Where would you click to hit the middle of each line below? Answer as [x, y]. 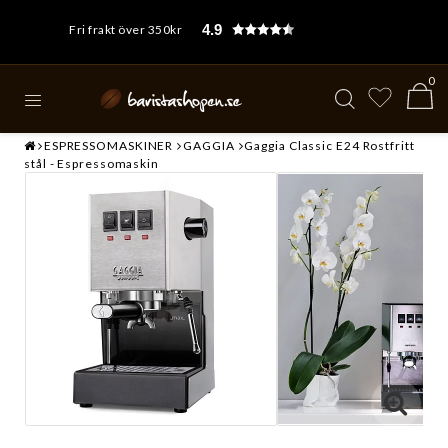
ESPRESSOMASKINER [108, 145]
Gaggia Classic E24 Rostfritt [329, 145]
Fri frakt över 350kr [125, 29]
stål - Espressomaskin [91, 163]
